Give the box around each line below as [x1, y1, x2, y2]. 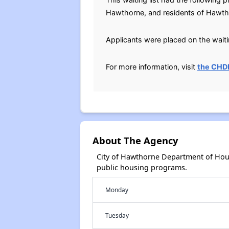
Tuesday [105, 211, 129, 219]
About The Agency [92, 134, 178, 147]
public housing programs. [96, 163, 187, 172]
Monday [105, 186, 128, 194]
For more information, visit [105, 62, 197, 71]
